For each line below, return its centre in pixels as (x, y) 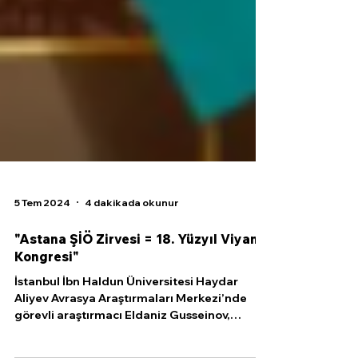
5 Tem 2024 (42, 234)
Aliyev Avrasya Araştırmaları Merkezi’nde (131, 330)
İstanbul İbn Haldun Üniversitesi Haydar (126, 313)
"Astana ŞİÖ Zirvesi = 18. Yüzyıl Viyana (140, 271)
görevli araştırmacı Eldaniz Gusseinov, (122, 347)
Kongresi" (47, 288)
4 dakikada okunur (131, 234)
